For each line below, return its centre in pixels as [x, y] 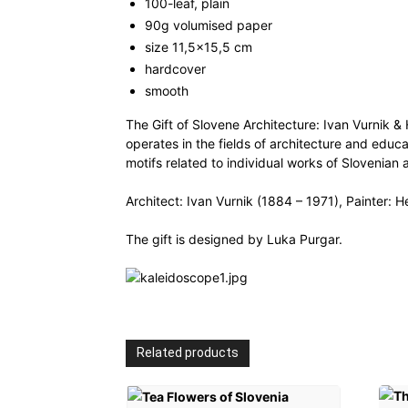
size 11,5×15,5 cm [199, 47]
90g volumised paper [209, 25]
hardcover [175, 69]
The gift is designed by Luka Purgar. [234, 239]
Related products [188, 352]
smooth [167, 91]
